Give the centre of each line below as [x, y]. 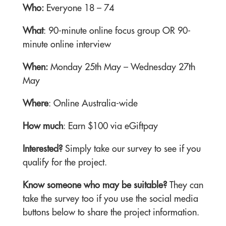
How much [43, 126]
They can [185, 185]
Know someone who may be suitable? [95, 185]
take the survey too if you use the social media [110, 199]
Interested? [42, 149]
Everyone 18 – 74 [79, 8]
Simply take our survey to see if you [131, 149]
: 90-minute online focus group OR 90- [117, 31]
